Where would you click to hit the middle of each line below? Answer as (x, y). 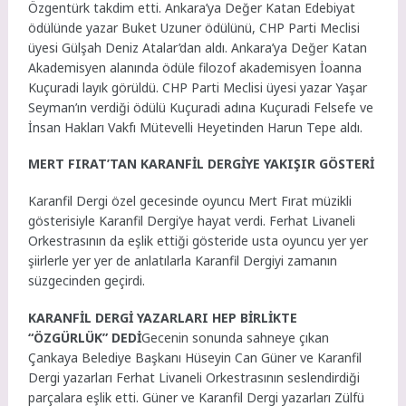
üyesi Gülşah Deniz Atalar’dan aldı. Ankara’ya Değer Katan (198, 47)
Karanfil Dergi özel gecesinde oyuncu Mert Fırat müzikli (190, 201)
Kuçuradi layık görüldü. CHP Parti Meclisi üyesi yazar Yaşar (198, 87)
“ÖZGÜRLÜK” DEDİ (85, 337)
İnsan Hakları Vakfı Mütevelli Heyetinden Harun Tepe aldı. (196, 127)
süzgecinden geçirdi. (87, 280)
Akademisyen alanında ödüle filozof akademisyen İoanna (195, 67)
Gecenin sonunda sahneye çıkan (236, 337)
